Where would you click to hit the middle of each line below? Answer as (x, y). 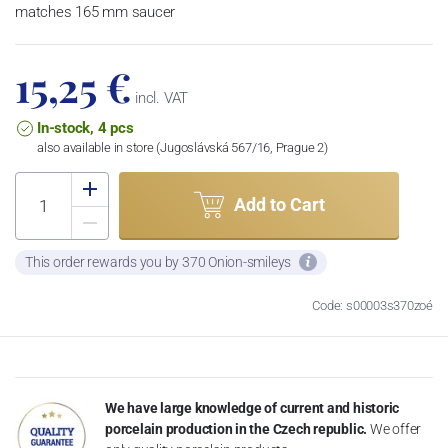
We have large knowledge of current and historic (252, 407)
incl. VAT (160, 97)
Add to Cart (279, 205)
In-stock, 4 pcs (85, 127)
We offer (395, 428)
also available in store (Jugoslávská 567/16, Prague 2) (182, 147)
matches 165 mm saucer (95, 11)
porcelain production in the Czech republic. (236, 428)
